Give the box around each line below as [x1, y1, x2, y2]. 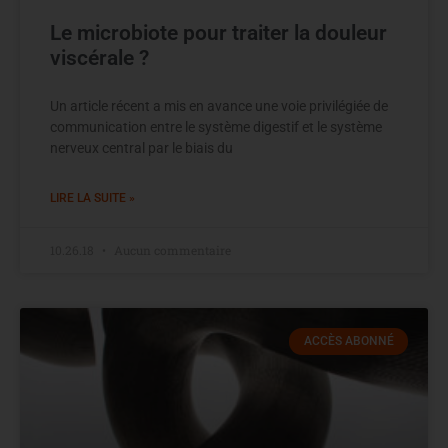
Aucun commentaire [111, 242, 231, 259]
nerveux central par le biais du [50, 140, 233, 157]
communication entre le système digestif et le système [50, 119, 382, 136]
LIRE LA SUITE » [50, 191, 135, 206]
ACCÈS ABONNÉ [303, 334, 394, 349]
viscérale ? [50, 46, 149, 71]
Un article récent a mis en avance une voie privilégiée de [50, 98, 388, 115]
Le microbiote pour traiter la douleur [50, 21, 387, 46]
